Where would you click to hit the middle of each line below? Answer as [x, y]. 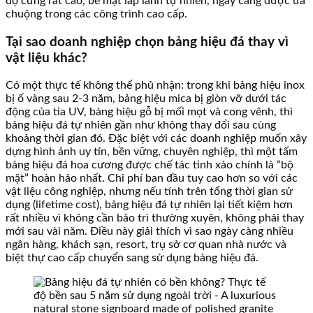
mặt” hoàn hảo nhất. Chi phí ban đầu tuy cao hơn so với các [152, 179]
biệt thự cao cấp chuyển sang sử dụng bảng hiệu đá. [132, 258]
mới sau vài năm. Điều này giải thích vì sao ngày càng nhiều [150, 232]
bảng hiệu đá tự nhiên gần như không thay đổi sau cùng [141, 125]
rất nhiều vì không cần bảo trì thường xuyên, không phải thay [155, 218]
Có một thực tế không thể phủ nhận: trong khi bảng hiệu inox [155, 86]
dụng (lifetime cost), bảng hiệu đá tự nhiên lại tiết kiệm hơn [149, 205]
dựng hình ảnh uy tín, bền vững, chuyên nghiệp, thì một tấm [152, 152]
